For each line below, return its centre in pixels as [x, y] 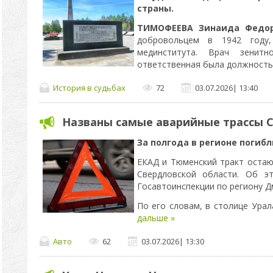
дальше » [156, 218]
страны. [155, 8]
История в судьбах [89, 87]
